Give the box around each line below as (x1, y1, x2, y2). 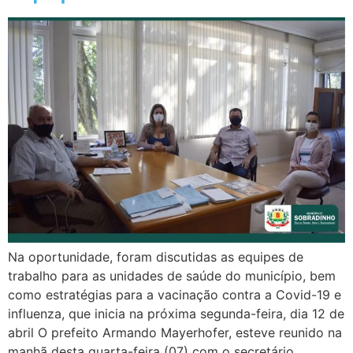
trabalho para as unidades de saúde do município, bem (8, 267, 336, 284)
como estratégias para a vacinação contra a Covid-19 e (8, 286, 341, 303)
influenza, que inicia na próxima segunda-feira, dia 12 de (8, 305, 344, 321)
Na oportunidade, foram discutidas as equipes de (8, 248, 303, 265)
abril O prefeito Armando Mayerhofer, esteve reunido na (8, 324, 342, 340)
